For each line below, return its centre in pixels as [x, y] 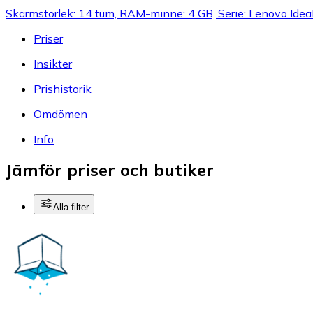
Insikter [53, 63]
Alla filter [71, 208]
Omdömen [60, 114]
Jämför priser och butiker [110, 170]
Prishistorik [63, 88]
